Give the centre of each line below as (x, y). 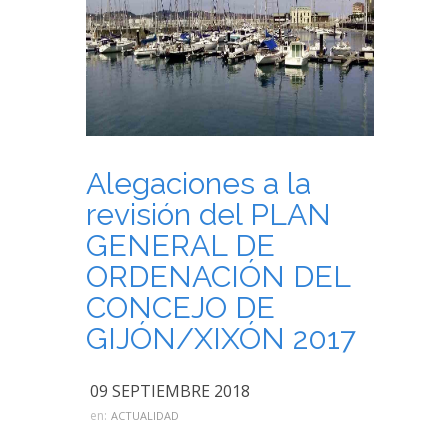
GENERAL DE (180, 245)
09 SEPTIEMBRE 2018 (170, 391)
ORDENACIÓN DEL (218, 276)
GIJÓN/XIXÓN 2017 (221, 338)
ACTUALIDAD (145, 415)
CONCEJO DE (180, 307)
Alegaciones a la (198, 183)
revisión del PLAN (208, 214)
